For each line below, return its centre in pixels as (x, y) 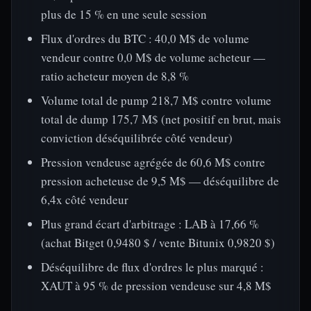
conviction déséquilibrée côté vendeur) (137, 138)
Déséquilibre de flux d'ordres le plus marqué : (152, 267)
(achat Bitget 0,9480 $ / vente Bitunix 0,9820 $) (158, 243)
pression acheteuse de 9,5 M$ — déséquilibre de (160, 181)
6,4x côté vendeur (85, 200)
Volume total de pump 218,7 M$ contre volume (156, 100)
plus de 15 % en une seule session (124, 14)
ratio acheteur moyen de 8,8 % (115, 76)
